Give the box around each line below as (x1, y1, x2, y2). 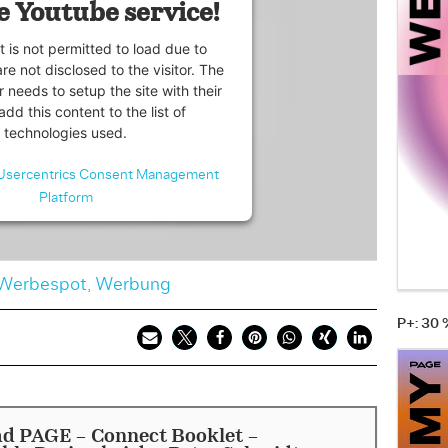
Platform (38, 190, 93, 205)
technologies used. (4, 123, 128, 141)
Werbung (94, 275, 171, 294)
